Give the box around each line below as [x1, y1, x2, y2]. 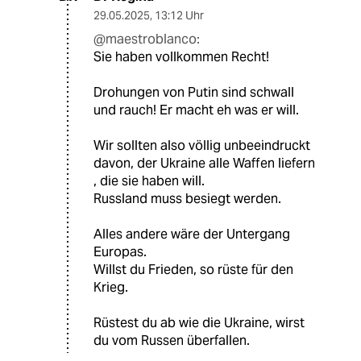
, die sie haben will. [93, 172, 205, 189]
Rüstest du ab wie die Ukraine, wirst [93, 313, 305, 331]
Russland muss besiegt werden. [93, 189, 281, 207]
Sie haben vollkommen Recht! [93, 48, 269, 65]
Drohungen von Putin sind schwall [93, 83, 294, 101]
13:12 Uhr [155, 7, 204, 23]
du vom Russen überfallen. [93, 331, 250, 349]
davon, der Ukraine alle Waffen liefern [93, 154, 315, 172]
